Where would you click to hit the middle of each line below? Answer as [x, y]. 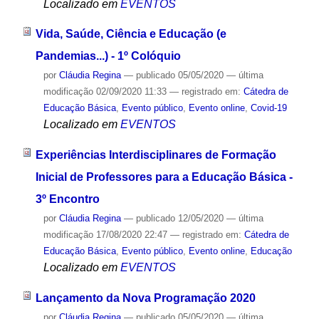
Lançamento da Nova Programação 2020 [145, 298]
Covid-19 [268, 108]
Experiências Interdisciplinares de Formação [156, 155]
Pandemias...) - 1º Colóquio [108, 56]
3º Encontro [67, 199]
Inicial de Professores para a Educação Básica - [164, 177]
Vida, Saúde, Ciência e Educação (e [131, 34]
